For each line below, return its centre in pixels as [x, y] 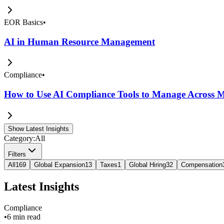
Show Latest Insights [38, 128]
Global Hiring [147, 164]
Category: [19, 138]
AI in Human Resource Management [79, 41]
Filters [17, 154]
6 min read [24, 216]
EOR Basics [23, 22]
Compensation [202, 164]
